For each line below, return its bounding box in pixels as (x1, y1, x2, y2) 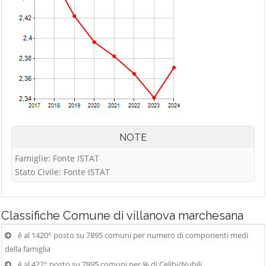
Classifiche (1, 208, 63, 223)
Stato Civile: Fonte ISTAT (15, 166, 110, 178)
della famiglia (5, 243, 50, 254)
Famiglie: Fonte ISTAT (15, 153, 99, 164)
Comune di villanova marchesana (63, 208, 243, 223)
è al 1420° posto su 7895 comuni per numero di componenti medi (18, 230, 248, 240)
